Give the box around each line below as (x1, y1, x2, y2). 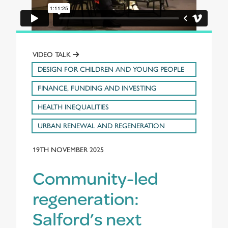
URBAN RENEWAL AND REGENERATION (38, 121, 165, 130)
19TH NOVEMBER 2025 (33, 145, 104, 154)
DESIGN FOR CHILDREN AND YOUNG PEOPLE (38, 65, 184, 74)
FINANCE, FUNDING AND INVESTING (38, 83, 156, 93)
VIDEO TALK (33, 50, 73, 59)
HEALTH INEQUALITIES (38, 102, 109, 111)
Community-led (33, 165, 158, 190)
